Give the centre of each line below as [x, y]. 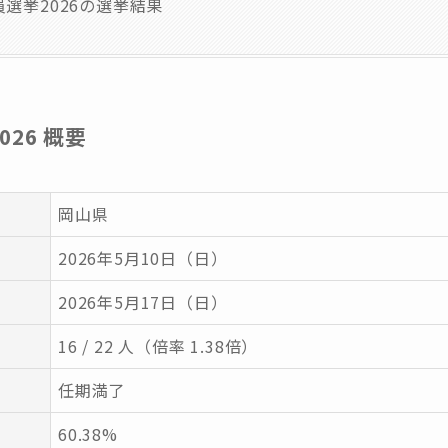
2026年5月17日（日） [143, 302]
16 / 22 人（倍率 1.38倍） [158, 346]
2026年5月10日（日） [143, 258]
